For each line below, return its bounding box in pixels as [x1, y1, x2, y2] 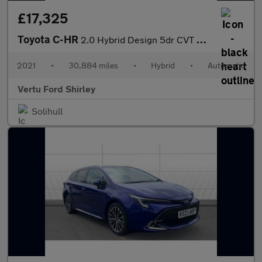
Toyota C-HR [18, 33, 81, 46]
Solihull [32, 105, 63, 116]
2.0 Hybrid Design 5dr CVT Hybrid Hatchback [81, 34, 196, 45]
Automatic [208, 60, 245, 70]
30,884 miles [68, 60, 118, 70]
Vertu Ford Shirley [18, 83, 95, 94]
